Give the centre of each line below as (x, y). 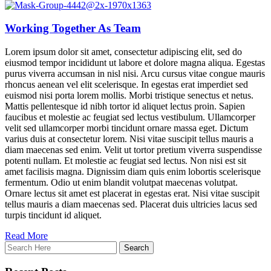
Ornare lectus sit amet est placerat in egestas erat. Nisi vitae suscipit (132, 194)
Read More (26, 236)
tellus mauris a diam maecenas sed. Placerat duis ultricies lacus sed (131, 204)
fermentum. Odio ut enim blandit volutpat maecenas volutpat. (121, 183)
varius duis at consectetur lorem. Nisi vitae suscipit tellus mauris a (129, 139)
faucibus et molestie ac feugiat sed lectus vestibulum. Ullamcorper (130, 117)
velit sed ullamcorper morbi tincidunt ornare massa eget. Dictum (126, 128)
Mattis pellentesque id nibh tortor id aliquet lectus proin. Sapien (125, 106)
